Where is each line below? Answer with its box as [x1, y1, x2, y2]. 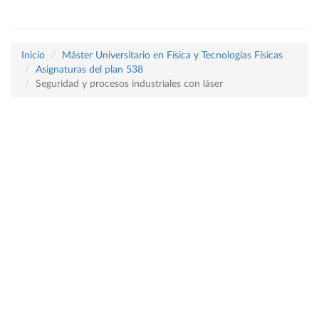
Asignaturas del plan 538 [36, 65, 143, 75]
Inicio [21, 51, 45, 61]
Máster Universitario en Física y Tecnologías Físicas [62, 51, 283, 61]
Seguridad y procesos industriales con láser [36, 79, 223, 89]
